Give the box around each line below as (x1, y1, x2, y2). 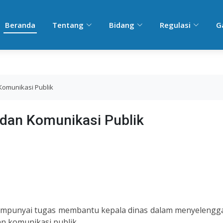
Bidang (109, 20, 134, 30)
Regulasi (160, 20, 191, 30)
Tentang (52, 20, 84, 30)
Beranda (5, 20, 35, 30)
